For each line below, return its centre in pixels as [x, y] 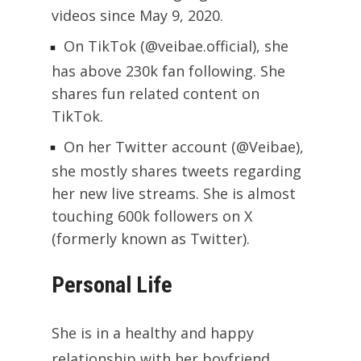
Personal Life [112, 284]
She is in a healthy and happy [153, 332]
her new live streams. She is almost [174, 193]
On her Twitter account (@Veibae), [184, 146]
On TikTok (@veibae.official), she [176, 46]
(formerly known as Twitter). [151, 238]
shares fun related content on [156, 93]
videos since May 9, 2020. [137, 16]
